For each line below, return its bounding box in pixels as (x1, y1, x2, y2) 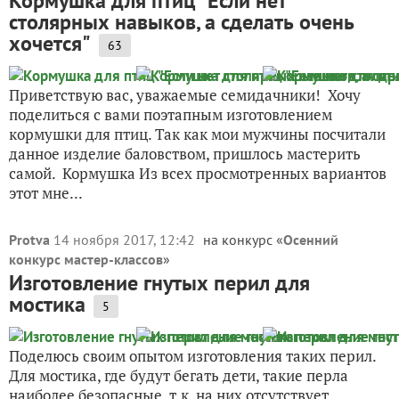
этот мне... (9, 183, 83, 203)
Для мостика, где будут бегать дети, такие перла (9, 365, 348, 386)
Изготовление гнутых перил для (9, 269, 310, 297)
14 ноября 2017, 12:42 (53, 231, 199, 248)
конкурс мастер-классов (9, 250, 163, 268)
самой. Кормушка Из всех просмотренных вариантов (9, 163, 387, 183)
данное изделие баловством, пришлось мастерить (9, 143, 361, 164)
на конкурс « (203, 231, 283, 248)
